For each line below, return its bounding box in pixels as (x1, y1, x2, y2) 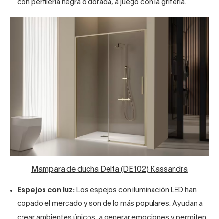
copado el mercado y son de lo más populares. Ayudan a (17, 200, 203, 207)
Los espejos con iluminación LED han (75, 186, 197, 194)
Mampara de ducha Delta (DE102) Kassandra (31, 166, 188, 173)
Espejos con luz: (17, 186, 75, 194)
